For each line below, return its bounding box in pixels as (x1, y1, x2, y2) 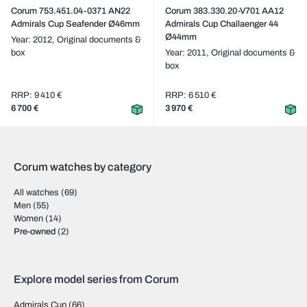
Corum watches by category (14, 161, 151, 173)
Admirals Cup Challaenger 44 (164, 19, 278, 29)
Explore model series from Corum (14, 273, 179, 285)
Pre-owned (14, 227, 56, 236)
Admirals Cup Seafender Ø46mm (11, 19, 140, 29)
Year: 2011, (164, 48, 211, 58)
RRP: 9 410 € (11, 90, 62, 100)
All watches (14, 188, 59, 197)
